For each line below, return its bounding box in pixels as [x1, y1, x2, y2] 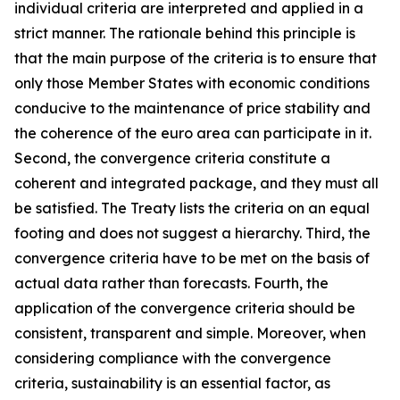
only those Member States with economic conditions [14, 74, 370, 92]
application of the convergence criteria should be [14, 299, 355, 317]
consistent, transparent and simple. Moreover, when [14, 324, 366, 342]
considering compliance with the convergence [14, 349, 331, 367]
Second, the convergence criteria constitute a [14, 149, 330, 167]
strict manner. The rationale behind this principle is [14, 24, 355, 42]
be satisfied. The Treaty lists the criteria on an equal [14, 199, 370, 217]
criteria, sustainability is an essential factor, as [14, 374, 330, 392]
